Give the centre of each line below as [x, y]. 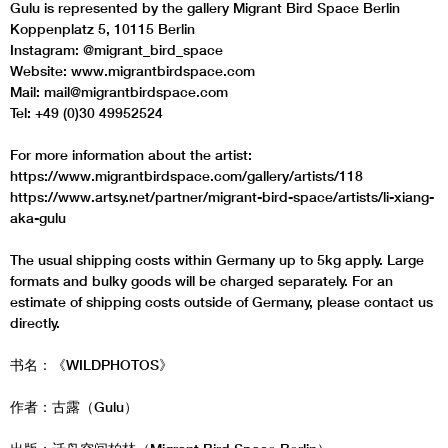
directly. [35, 322]
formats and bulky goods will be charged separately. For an [201, 280]
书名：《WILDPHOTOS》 [91, 364]
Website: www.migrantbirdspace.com [132, 70]
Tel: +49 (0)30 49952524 [86, 112]
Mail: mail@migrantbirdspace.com [119, 91]
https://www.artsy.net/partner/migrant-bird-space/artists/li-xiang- [222, 196]
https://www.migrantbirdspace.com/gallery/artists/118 [186, 175]
